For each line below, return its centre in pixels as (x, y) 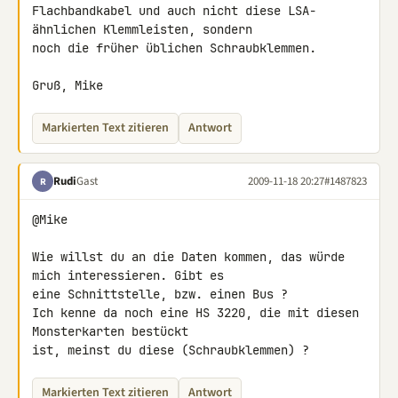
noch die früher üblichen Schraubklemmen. (174, 48)
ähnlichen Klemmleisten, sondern (146, 29)
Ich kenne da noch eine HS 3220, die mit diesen (195, 313)
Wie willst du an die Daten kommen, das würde (188, 257)
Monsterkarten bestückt (114, 331)
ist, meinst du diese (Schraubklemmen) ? (171, 350)
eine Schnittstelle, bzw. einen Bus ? (160, 294)
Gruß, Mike (68, 85)
